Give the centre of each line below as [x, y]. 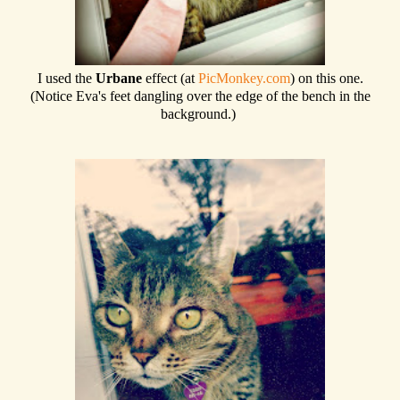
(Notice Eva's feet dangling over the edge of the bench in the [200, 96]
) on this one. [326, 78]
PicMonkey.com [244, 78]
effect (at [171, 78]
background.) [200, 113]
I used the [66, 78]
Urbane [120, 78]
